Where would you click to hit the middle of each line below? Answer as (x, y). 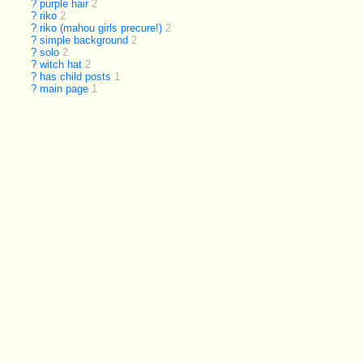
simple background (84, 41)
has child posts (76, 77)
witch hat (61, 65)
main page (64, 89)
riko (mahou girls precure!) (101, 28)
